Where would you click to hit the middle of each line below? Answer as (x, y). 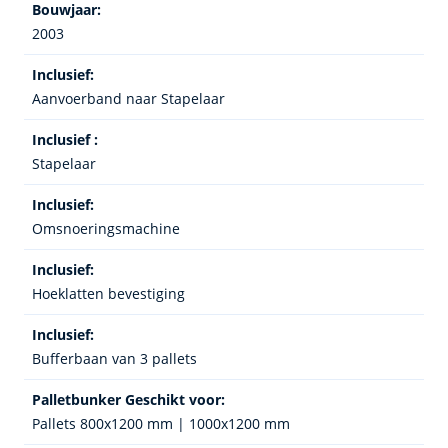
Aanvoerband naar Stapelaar (128, 98)
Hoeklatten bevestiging (108, 293)
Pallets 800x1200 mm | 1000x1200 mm (161, 423)
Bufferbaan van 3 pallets (114, 358)
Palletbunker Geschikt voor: (128, 399)
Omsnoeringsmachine (106, 228)
